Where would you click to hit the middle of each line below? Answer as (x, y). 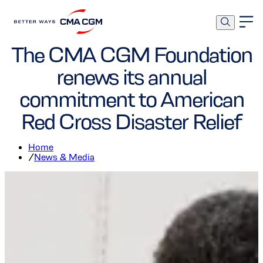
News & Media (64, 157)
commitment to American (131, 100)
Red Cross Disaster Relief (131, 122)
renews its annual (131, 77)
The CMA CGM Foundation (131, 55)
